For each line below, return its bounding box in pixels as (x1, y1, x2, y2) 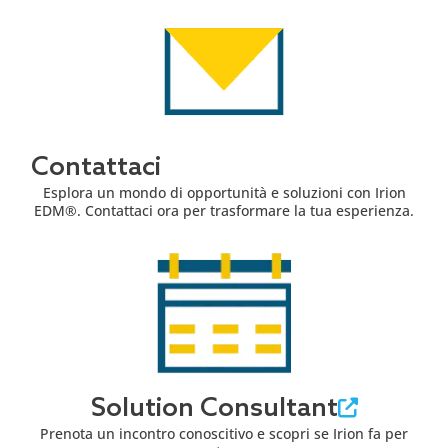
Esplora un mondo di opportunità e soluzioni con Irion (42, 183, 406, 203)
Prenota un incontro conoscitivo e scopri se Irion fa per (40, 424, 408, 444)
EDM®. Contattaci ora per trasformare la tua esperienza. (34, 201, 414, 221)
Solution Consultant (90, 393, 338, 426)
